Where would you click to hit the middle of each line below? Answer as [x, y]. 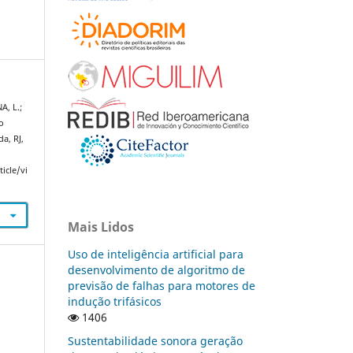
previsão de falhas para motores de [162, 285]
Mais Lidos [101, 227]
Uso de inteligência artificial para [156, 254]
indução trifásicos [115, 301]
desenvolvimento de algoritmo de [156, 269]
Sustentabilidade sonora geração [155, 340]
